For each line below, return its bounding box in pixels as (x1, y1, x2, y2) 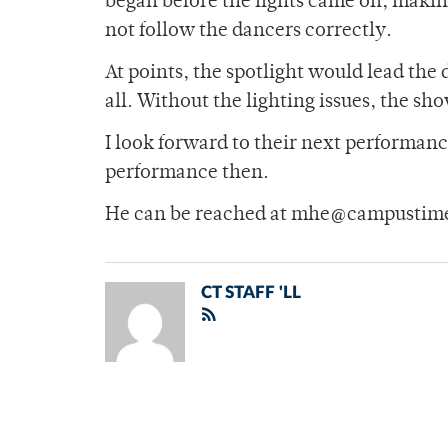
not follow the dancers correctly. (105, 22, 392, 42)
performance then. (105, 164, 269, 184)
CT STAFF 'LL (201, 284, 301, 302)
